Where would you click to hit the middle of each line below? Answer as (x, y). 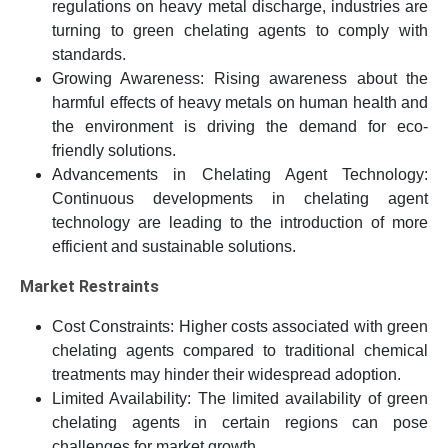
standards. (89, 55)
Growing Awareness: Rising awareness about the (240, 79)
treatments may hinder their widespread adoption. (226, 375)
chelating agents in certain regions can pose (240, 423)
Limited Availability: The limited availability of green (240, 399)
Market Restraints (89, 287)
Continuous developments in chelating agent (240, 199)
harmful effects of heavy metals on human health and (240, 103)
